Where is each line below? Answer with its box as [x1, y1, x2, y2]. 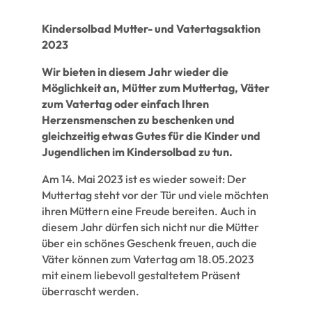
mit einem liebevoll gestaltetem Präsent [41, 267, 240, 282]
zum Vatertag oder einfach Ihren [41, 96, 209, 111]
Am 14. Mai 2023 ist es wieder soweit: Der [41, 171, 247, 186]
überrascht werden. [41, 283, 139, 298]
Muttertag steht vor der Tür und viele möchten [41, 187, 269, 202]
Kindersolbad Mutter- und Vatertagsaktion [41, 21, 260, 36]
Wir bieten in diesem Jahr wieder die [41, 64, 228, 79]
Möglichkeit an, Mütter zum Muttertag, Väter [41, 80, 270, 95]
